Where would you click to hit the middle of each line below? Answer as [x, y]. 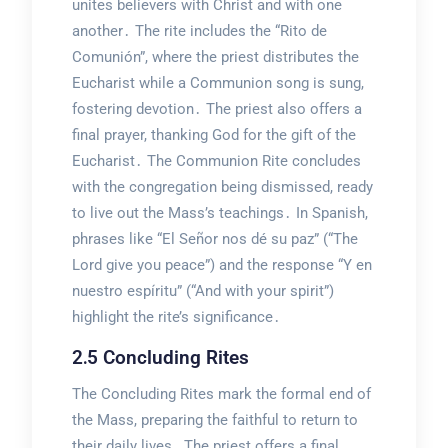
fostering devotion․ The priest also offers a [216, 109]
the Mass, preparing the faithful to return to [214, 420]
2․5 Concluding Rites [160, 358]
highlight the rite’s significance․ [176, 317]
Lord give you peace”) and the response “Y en [221, 265]
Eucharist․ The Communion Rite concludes [216, 161]
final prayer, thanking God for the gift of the [213, 135]
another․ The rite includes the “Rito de [199, 31]
